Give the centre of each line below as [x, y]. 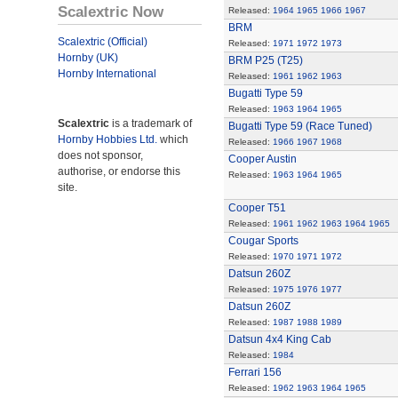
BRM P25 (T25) [265, 60]
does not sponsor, [100, 155]
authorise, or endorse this [119, 171]
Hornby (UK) [88, 58]
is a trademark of [151, 123]
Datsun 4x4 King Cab [279, 339]
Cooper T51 [257, 208]
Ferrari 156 [255, 372]
